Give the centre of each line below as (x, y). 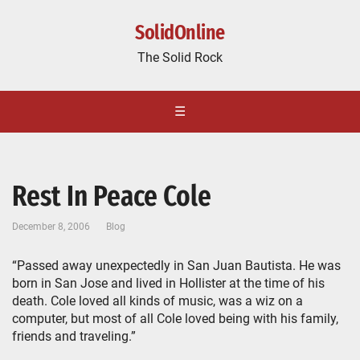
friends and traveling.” (74, 336)
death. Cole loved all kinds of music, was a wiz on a (157, 301)
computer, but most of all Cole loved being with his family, (175, 319)
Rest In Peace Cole (112, 196)
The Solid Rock (180, 57)
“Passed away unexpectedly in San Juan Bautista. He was (176, 266)
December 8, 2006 (51, 227)
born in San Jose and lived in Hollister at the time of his (168, 283)
